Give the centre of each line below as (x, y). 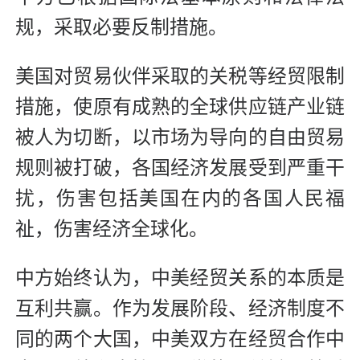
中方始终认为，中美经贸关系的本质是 (180, 278)
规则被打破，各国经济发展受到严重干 (180, 168)
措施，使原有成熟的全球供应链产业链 (180, 107)
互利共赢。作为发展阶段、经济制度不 (180, 309)
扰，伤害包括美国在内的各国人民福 (180, 199)
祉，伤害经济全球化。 (112, 229)
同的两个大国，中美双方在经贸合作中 (180, 340)
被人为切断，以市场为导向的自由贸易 (180, 138)
